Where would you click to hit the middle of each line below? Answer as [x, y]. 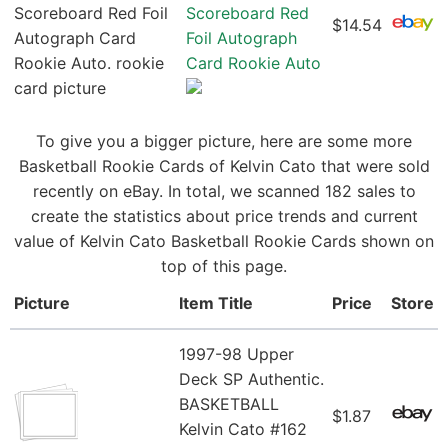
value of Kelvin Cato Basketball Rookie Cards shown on [224, 241]
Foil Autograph [241, 38]
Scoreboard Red [247, 13]
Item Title [216, 303]
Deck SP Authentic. [251, 379]
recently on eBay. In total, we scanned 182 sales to [224, 191]
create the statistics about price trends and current [224, 216]
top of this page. [224, 266]
